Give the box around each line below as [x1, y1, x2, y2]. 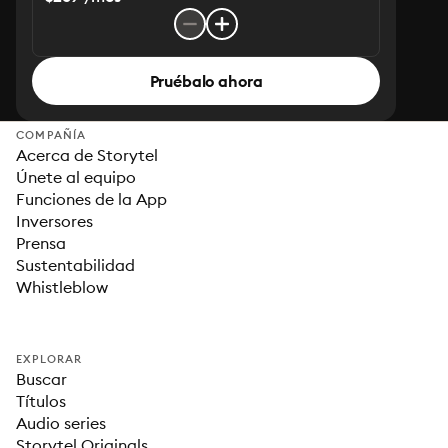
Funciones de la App [16, 189, 167, 209]
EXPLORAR [16, 352, 83, 366]
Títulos [16, 391, 66, 411]
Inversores [16, 211, 93, 231]
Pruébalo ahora [149, 71, 263, 91]
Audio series [16, 413, 106, 433]
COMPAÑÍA [16, 128, 87, 142]
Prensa [16, 233, 66, 253]
